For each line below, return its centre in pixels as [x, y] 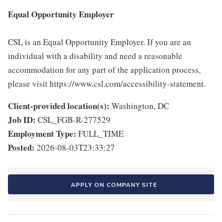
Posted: [21, 147]
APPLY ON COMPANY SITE [114, 185]
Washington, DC [140, 106]
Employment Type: [42, 134]
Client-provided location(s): [59, 106]
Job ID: [22, 120]
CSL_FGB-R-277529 [74, 120]
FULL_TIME [101, 134]
